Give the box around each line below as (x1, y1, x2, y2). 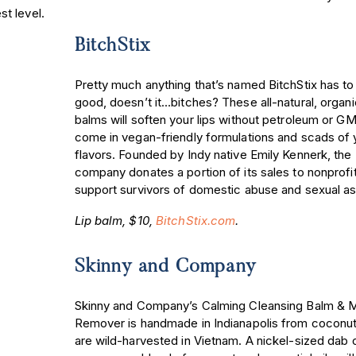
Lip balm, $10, (74, 212, 156, 228)
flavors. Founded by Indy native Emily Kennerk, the (74, 147, 352, 163)
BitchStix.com (156, 212, 236, 228)
